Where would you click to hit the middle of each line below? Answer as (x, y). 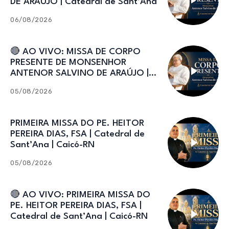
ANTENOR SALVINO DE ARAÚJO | (79, 73)
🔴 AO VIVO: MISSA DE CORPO (75, 52)
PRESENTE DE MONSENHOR (68, 62)
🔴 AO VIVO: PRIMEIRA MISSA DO (80, 195)
